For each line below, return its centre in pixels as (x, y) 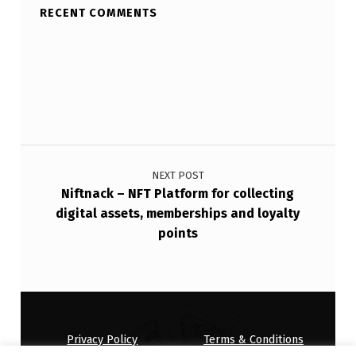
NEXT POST (178, 176)
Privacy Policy (103, 339)
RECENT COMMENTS (98, 12)
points (178, 234)
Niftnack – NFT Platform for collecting (178, 194)
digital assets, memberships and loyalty (178, 214)
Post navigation (60, 146)
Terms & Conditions (254, 339)
